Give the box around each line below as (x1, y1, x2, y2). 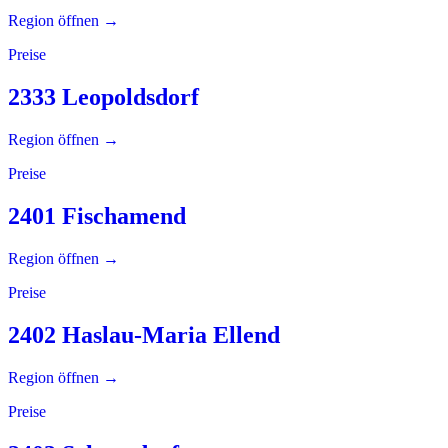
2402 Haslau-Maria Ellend (8, 321, 280, 348)
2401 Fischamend (8, 203, 186, 230)
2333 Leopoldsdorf (8, 84, 199, 111)
